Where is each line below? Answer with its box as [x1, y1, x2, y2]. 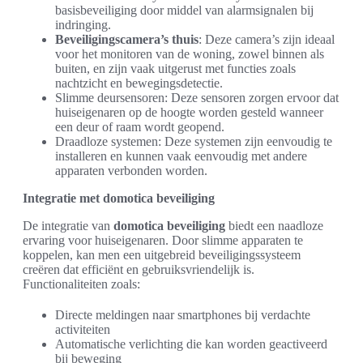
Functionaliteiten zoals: [23, 277, 140, 291]
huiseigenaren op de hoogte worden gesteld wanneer [55, 105, 323, 119]
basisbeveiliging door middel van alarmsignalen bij [55, 3, 314, 17]
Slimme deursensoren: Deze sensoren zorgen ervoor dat [55, 91, 339, 105]
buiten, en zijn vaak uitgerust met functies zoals [55, 62, 296, 75]
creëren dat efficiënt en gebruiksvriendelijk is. [23, 263, 254, 276]
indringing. [55, 18, 111, 32]
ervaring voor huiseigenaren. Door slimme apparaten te [23, 233, 303, 247]
